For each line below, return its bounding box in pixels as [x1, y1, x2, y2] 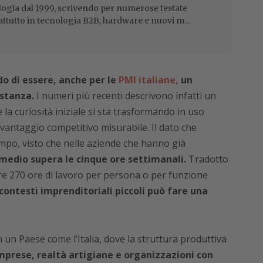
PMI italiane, [116, 73, 178, 87]
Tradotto [186, 153, 228, 166]
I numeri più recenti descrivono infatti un [33, 89, 216, 103]
